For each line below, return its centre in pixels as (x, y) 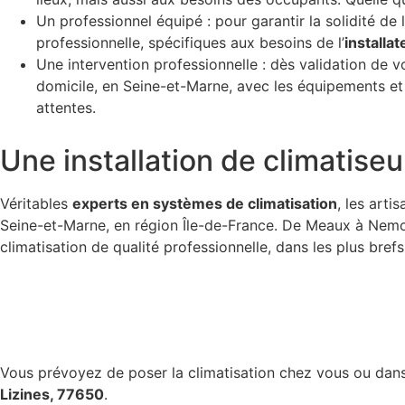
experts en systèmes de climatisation (205, 204)
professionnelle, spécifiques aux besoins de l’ (190, 43)
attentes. (66, 108)
